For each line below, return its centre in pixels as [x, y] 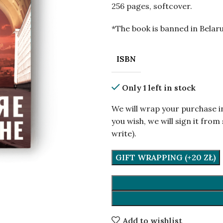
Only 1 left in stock [159, 88]
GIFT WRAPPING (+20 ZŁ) [166, 157]
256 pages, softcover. [152, 6]
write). [124, 133]
